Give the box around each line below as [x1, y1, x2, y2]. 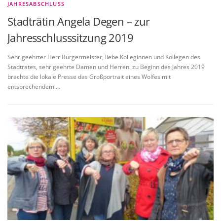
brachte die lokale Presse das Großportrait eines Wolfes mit [7, 72, 171, 81]
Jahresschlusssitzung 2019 [7, 30, 133, 45]
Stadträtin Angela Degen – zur [7, 13, 150, 29]
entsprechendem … [7, 82, 60, 91]
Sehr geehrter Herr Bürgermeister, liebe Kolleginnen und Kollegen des [7, 52, 200, 61]
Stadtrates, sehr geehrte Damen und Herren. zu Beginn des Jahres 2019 [7, 62, 205, 71]
